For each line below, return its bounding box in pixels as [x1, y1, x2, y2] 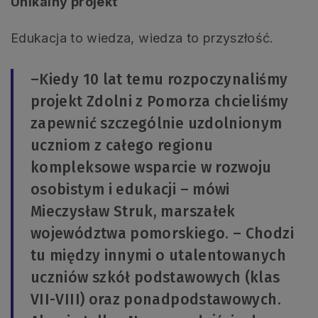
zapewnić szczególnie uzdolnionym [31, 114, 283, 133]
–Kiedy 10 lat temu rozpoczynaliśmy [31, 70, 288, 89]
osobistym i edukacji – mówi [31, 180, 230, 199]
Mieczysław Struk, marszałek [31, 202, 236, 221]
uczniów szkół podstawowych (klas [31, 268, 280, 287]
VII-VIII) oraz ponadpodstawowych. [31, 290, 281, 309]
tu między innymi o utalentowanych [31, 246, 286, 265]
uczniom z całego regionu [31, 136, 214, 155]
